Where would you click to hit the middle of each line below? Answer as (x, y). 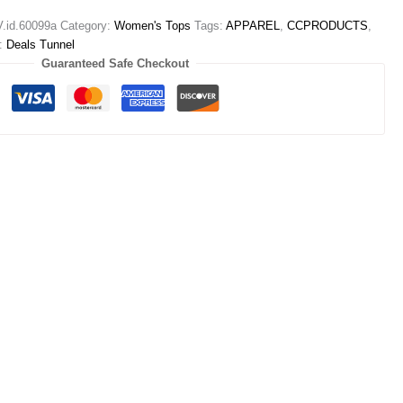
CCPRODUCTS (328, 26)
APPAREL (253, 26)
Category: (88, 26)
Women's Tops (153, 26)
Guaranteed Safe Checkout (116, 64)
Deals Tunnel (41, 45)
